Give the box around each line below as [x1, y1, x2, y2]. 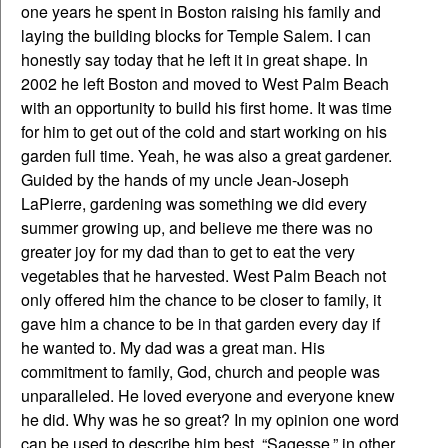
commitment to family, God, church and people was [21, 359, 380, 383]
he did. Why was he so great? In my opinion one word [21, 407, 399, 431]
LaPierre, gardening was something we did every [21, 191, 367, 215]
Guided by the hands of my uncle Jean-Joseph [21, 167, 349, 191]
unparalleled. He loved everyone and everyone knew [21, 383, 395, 407]
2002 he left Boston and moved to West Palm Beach [21, 71, 389, 95]
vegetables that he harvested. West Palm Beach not [21, 263, 386, 287]
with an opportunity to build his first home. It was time [21, 95, 392, 119]
